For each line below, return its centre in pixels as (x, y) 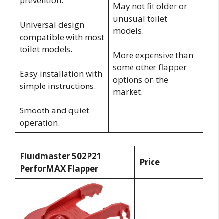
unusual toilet (140, 19)
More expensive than (153, 55)
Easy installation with (61, 74)
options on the (140, 80)
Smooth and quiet (54, 110)
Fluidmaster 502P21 (60, 156)
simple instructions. (57, 86)
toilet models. (46, 49)
